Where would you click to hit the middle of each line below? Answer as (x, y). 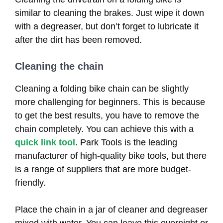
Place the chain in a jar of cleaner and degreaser (111, 209)
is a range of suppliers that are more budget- (103, 169)
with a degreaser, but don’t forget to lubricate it (107, 26)
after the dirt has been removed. (78, 40)
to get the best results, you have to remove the (107, 115)
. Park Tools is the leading (126, 142)
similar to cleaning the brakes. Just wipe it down (110, 13)
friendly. (30, 182)
